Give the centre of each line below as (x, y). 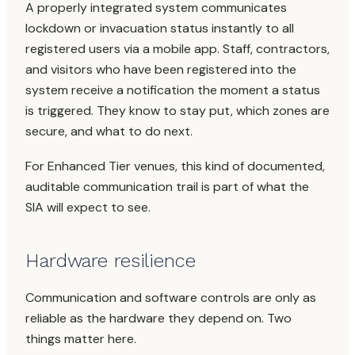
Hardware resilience (111, 261)
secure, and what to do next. (109, 131)
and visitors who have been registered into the (161, 69)
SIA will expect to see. (88, 207)
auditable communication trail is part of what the (167, 187)
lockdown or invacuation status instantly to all (160, 28)
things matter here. (81, 339)
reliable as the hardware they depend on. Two (158, 318)
